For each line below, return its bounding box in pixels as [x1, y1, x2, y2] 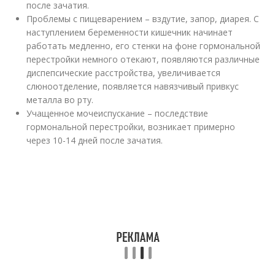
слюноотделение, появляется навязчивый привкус [26, 80, 239, 92]
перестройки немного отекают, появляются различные [26, 53, 260, 65]
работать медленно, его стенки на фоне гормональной [26, 40, 261, 52]
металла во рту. [26, 94, 94, 106]
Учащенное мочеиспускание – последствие [26, 107, 209, 119]
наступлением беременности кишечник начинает [26, 26, 233, 38]
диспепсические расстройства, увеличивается [26, 67, 221, 79]
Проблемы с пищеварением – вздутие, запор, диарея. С [26, 13, 260, 25]
